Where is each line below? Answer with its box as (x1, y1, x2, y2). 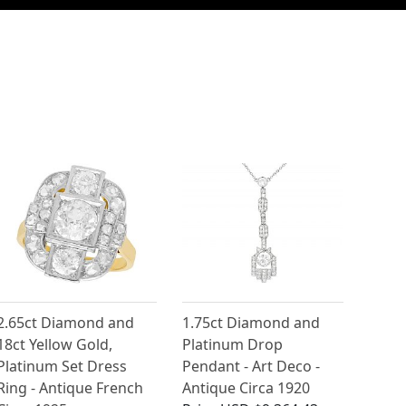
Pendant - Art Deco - (182, 356, 321, 377)
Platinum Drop (182, 334, 284, 355)
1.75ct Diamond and (182, 313, 321, 333)
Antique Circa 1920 (182, 378, 311, 399)
